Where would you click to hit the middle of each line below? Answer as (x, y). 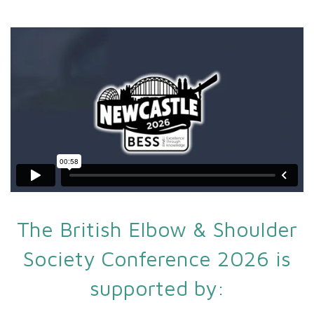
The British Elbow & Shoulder (157, 229)
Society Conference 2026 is (157, 259)
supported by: (157, 288)
